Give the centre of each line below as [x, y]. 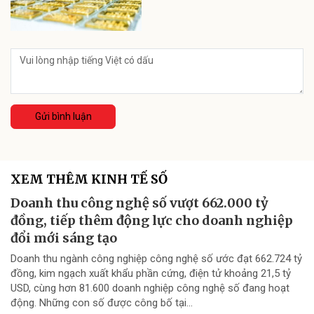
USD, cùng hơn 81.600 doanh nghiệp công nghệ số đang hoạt [150, 288]
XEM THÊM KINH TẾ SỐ [89, 179]
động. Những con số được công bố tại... [102, 303]
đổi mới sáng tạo [64, 238]
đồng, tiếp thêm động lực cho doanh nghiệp [152, 221]
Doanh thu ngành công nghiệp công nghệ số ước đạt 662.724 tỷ [156, 259]
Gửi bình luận [63, 117]
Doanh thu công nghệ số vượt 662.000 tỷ [139, 203]
